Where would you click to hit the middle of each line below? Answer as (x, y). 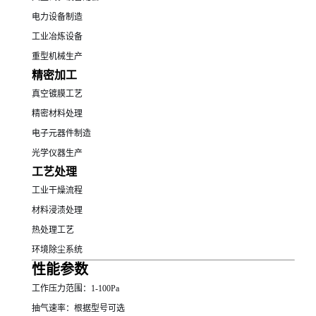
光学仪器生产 (57, 153)
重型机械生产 (57, 57)
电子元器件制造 (61, 134)
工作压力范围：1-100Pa (75, 289)
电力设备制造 (57, 17)
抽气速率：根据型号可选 (78, 309)
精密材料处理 (57, 114)
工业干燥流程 (57, 191)
